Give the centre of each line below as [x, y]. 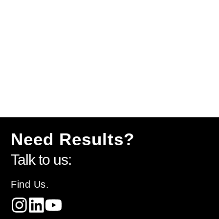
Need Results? [73, 139]
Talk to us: [41, 160]
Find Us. [30, 185]
